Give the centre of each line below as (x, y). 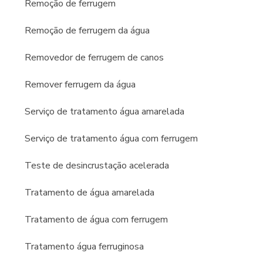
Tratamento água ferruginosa (84, 247)
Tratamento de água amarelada (90, 193)
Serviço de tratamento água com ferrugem (111, 139)
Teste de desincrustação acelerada (97, 166)
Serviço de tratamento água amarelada (104, 112)
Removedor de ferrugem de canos (94, 58)
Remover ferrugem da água (80, 85)
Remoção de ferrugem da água (87, 31)
